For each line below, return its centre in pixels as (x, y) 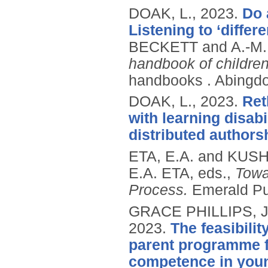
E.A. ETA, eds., (182, 173)
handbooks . (172, 80)
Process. (158, 190)
